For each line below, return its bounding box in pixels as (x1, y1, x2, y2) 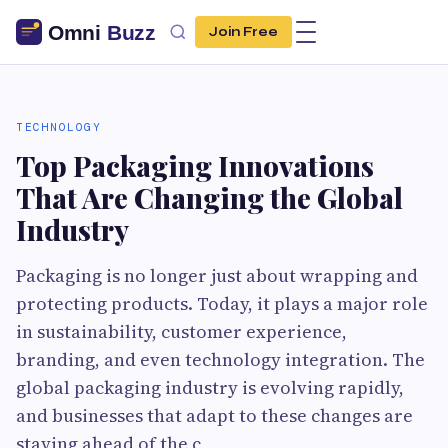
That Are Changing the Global (16, 179, 403, 216)
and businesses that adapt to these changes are (16, 403, 413, 428)
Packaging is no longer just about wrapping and (16, 263, 418, 288)
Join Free (209, 24, 278, 40)
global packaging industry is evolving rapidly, (16, 375, 404, 400)
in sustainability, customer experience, (16, 319, 347, 344)
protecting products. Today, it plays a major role (16, 291, 428, 316)
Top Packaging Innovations (16, 147, 374, 184)
